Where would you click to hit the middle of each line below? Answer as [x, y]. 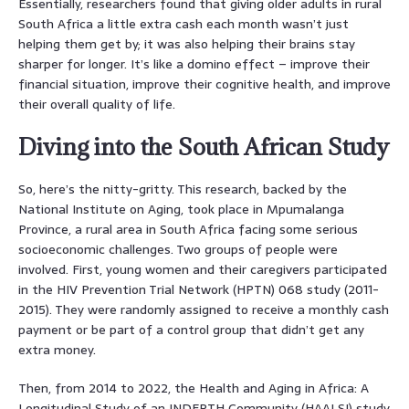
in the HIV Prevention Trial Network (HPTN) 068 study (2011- [199, 289]
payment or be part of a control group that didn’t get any [191, 329]
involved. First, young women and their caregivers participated [203, 269]
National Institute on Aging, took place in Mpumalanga [181, 209]
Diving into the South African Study [204, 146]
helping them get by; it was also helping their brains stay [187, 43]
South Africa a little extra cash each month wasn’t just [184, 23]
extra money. [57, 349]
